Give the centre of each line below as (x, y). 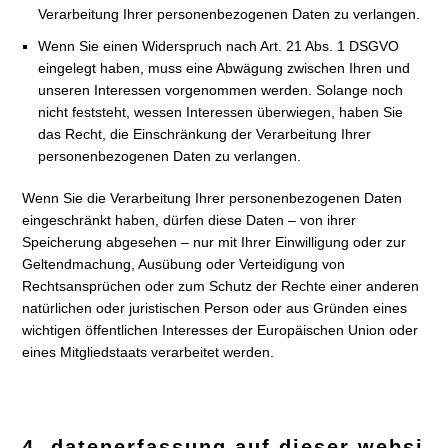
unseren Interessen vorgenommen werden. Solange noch (221, 90)
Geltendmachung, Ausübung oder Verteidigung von (184, 264)
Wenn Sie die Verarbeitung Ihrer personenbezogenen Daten (212, 198)
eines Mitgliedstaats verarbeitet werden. (148, 352)
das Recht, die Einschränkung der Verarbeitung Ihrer (205, 134)
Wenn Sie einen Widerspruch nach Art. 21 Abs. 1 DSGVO (219, 46)
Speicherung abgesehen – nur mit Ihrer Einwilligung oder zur (214, 242)
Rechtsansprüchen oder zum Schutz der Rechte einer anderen (221, 286)
